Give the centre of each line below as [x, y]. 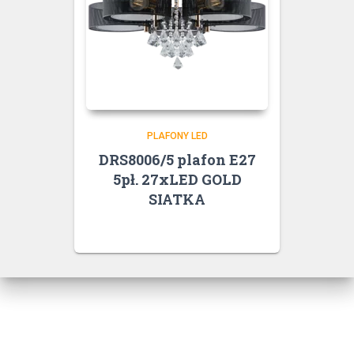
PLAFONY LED [177, 136]
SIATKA [177, 199]
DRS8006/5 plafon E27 [177, 159]
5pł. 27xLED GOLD [177, 179]
